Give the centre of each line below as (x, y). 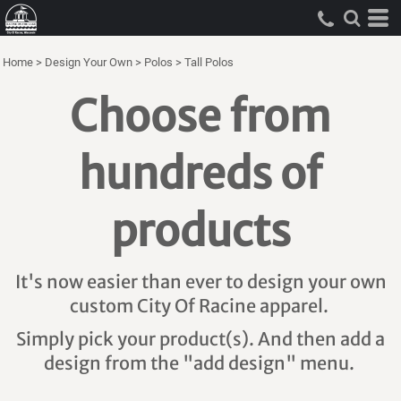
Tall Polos (209, 62)
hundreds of (200, 174)
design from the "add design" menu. (200, 363)
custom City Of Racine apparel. (200, 306)
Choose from (200, 116)
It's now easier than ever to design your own (200, 282)
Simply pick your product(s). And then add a (200, 339)
